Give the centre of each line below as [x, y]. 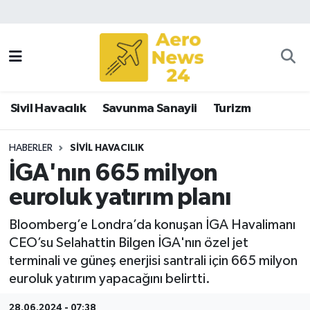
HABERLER [30, 148]
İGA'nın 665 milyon [113, 174]
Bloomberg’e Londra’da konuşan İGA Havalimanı [152, 225]
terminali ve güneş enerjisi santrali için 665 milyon [153, 261]
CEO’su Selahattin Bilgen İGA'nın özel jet [128, 243]
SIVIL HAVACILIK [107, 148]
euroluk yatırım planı [120, 198]
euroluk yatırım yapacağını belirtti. [109, 279]
